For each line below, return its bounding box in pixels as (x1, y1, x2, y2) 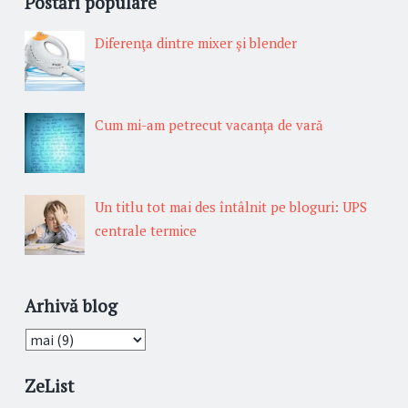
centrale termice (95, 220, 197, 240)
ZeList (25, 374, 74, 398)
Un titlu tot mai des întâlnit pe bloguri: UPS (95, 197, 367, 216)
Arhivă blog (25, 293, 117, 317)
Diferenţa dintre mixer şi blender (95, 33, 297, 52)
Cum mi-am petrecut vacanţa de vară (95, 115, 323, 134)
